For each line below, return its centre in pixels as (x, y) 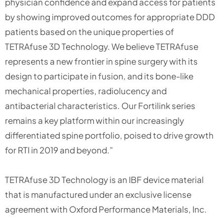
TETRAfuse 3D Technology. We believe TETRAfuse (102, 46)
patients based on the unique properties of (90, 31)
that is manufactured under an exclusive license (98, 194)
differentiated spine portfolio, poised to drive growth (109, 135)
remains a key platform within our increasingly (94, 120)
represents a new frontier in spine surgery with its (101, 61)
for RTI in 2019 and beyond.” (59, 150)
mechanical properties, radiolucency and (86, 91)
